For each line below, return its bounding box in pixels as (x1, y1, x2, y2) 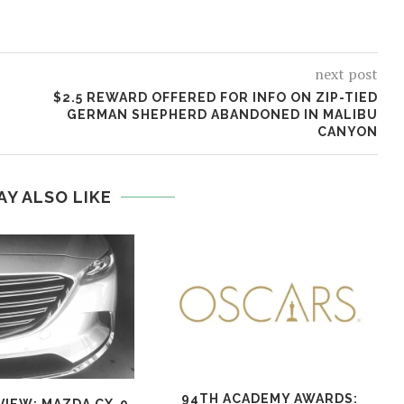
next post (314, 64, 378, 85)
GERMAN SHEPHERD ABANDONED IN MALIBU (66, 107, 378, 123)
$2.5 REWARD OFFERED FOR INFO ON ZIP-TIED (52, 90, 378, 106)
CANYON (317, 124, 378, 140)
